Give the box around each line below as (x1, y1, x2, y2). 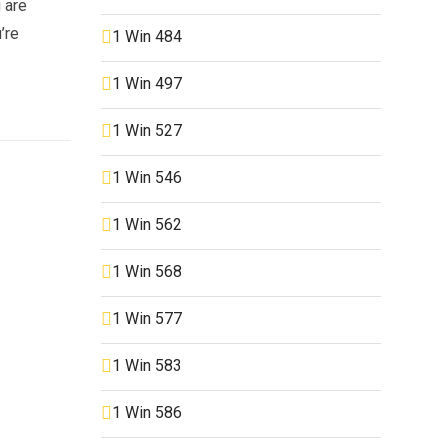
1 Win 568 (112, 261, 182, 281)
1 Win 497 (112, 73, 182, 93)
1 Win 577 (112, 308, 182, 328)
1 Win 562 (112, 214, 182, 234)
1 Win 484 (112, 26, 182, 46)
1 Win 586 (112, 402, 182, 422)
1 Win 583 (112, 355, 182, 375)
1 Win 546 (112, 167, 182, 187)
